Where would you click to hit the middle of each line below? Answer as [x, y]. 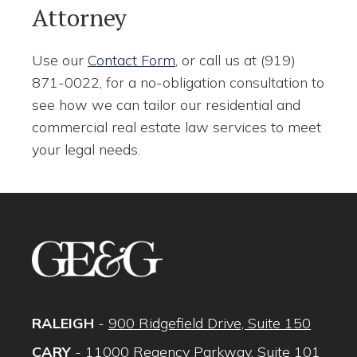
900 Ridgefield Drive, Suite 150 [210, 323]
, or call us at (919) [235, 60]
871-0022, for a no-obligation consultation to [178, 82]
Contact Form [131, 60]
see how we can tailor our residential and [166, 105]
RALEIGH [63, 323]
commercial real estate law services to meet [177, 127]
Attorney [79, 18]
